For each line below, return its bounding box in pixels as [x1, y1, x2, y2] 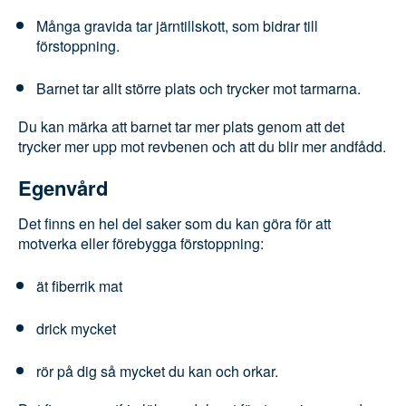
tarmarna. [36, 103, 107, 121]
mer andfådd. [18, 181, 115, 198]
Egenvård [18, 218, 111, 243]
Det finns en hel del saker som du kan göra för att [18, 258, 364, 275]
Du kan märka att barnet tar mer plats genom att [18, 141, 366, 159]
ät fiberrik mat [36, 321, 139, 338]
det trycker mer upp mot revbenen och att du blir [18, 161, 369, 179]
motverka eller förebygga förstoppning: [18, 278, 301, 295]
